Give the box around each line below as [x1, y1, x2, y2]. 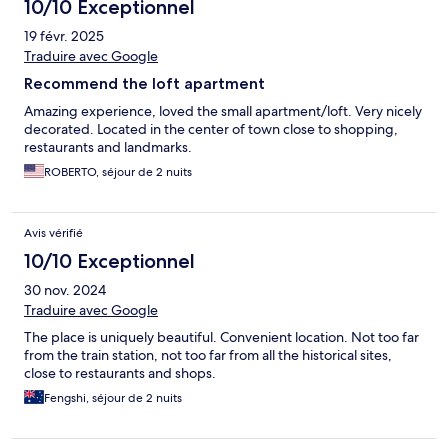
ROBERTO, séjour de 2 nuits [44, 163, 192, 180]
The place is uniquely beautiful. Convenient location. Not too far [24, 327, 419, 346]
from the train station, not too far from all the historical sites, [24, 345, 392, 364]
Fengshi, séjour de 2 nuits [44, 389, 182, 406]
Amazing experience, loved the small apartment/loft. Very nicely [24, 101, 422, 120]
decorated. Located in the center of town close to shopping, [24, 119, 398, 138]
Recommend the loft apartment [24, 73, 265, 93]
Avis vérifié [24, 224, 83, 241]
